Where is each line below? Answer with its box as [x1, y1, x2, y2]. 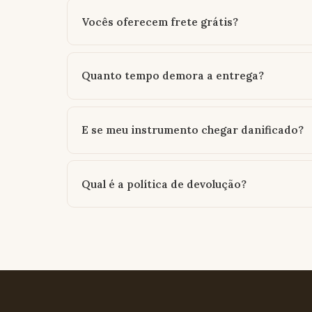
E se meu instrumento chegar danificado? [81, 123, 304, 137]
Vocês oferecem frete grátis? [81, 15, 238, 29]
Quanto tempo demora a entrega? [81, 69, 264, 83]
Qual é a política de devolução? [81, 177, 247, 191]
